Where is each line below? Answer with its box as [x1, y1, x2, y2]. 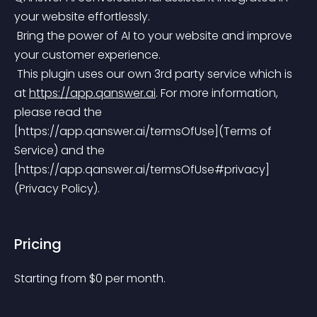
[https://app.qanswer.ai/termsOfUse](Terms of [14, 123, 275, 139]
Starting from [14, 270, 89, 287]
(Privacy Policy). [14, 180, 100, 197]
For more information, [158, 85, 281, 101]
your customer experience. [14, 47, 161, 63]
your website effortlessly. [14, 8, 150, 25]
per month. [105, 270, 166, 287]
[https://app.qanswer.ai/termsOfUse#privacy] [14, 161, 270, 178]
